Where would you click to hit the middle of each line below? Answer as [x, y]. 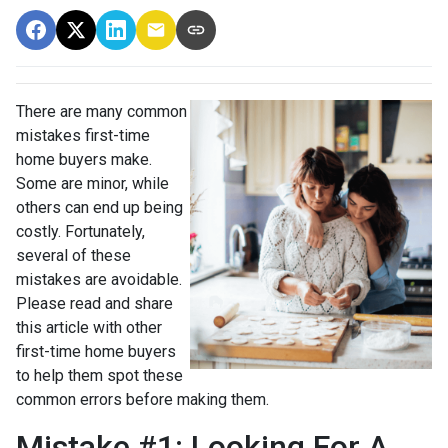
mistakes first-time [83, 135]
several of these [73, 255]
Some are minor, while [92, 183]
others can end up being [99, 207]
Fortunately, [105, 231]
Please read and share [94, 303]
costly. [40, 231]
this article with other [89, 327]
